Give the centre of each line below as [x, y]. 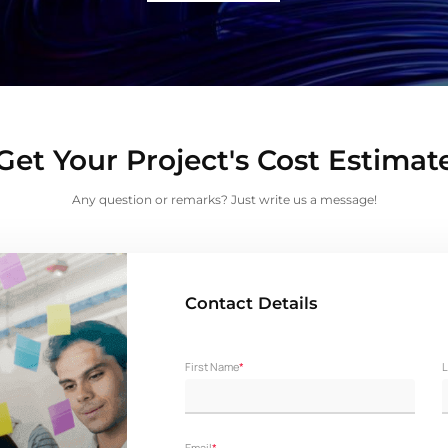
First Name [211, 366]
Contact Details [251, 302]
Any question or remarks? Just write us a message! [224, 200]
